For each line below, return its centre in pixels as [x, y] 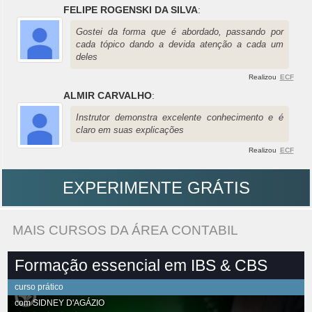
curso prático [39, 287]
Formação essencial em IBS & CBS [141, 266]
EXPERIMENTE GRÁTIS [156, 188]
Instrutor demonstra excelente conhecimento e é [180, 118]
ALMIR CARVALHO [108, 96]
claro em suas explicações [130, 130]
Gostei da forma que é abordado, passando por [180, 32]
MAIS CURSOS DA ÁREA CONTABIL [125, 231]
